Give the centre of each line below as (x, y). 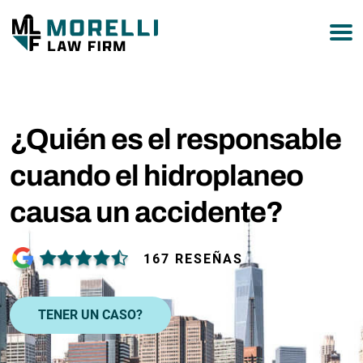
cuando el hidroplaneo (156, 176)
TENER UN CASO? (90, 314)
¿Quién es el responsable (175, 139)
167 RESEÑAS (193, 259)
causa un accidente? (146, 212)
